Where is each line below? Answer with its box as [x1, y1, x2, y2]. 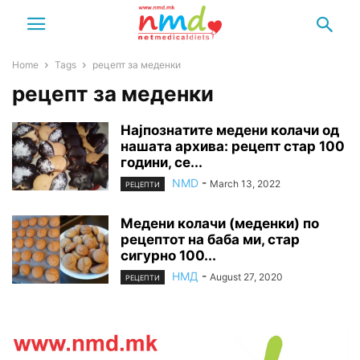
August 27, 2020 [210, 271, 283, 284]
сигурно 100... [121, 247, 216, 264]
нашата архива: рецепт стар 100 [121, 138, 345, 154]
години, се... [121, 154, 202, 170]
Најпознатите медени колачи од [121, 122, 339, 138]
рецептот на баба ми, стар [121, 231, 300, 248]
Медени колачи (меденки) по [121, 215, 319, 232]
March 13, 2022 [210, 178, 280, 190]
